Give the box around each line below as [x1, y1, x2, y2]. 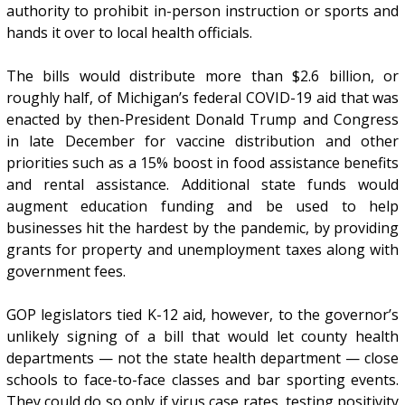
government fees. [5, 261, 126, 282]
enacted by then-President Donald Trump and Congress [5, 109, 400, 130]
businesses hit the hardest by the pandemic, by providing [5, 218, 400, 239]
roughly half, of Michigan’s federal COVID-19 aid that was [5, 88, 400, 108]
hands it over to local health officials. [5, 23, 252, 43]
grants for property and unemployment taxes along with [5, 240, 400, 260]
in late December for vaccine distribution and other [5, 131, 400, 152]
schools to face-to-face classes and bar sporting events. [5, 370, 400, 391]
